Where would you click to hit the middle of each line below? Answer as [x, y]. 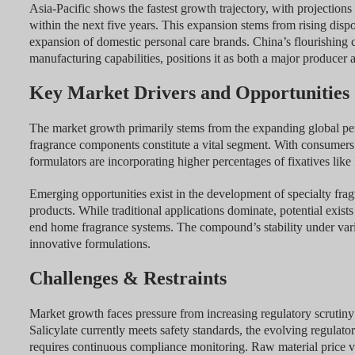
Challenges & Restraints [128, 279]
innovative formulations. [90, 244]
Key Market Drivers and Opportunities [189, 93]
